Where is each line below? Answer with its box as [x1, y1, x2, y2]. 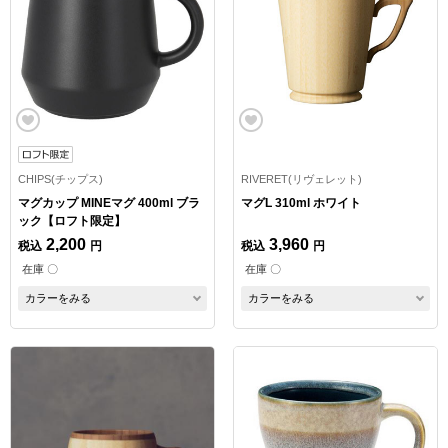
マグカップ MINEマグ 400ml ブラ [18, 196, 200, 211]
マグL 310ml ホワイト [240, 196, 361, 211]
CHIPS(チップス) [18, 173, 103, 186]
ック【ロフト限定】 [18, 214, 126, 229]
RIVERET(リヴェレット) [240, 173, 362, 186]
